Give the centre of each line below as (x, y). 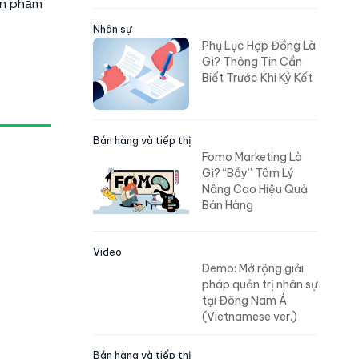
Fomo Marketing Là (252, 157)
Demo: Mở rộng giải (253, 268)
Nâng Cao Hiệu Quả (255, 189)
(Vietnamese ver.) (250, 317)
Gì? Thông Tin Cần (252, 62)
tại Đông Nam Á (244, 301)
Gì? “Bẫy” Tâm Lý (248, 173)
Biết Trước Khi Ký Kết (257, 78)
